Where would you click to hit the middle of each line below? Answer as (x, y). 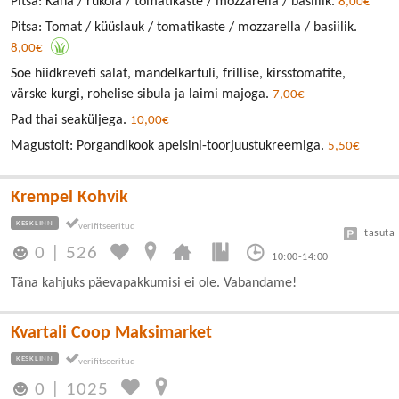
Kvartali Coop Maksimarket (111, 334)
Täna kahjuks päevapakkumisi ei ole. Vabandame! (154, 284)
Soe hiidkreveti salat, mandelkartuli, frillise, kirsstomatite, (178, 74)
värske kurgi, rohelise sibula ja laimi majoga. (142, 95)
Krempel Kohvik (69, 198)
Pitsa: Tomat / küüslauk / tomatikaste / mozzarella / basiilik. (184, 28)
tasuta (379, 234)
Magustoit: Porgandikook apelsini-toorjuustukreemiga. (169, 147)
